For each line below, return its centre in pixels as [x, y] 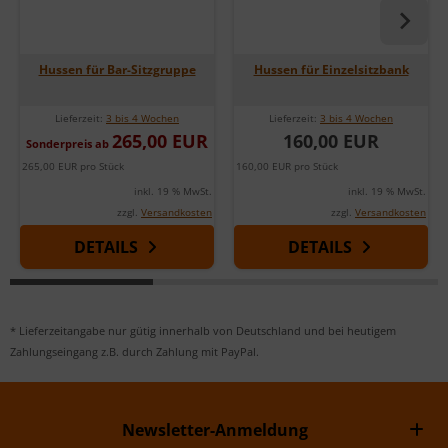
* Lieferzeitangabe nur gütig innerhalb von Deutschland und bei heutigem [203, 330]
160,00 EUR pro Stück [287, 165]
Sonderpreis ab [69, 143]
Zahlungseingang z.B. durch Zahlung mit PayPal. [134, 351]
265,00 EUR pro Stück [73, 165]
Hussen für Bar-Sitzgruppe [117, 69]
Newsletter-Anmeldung [214, 429]
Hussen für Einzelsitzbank [331, 69]
